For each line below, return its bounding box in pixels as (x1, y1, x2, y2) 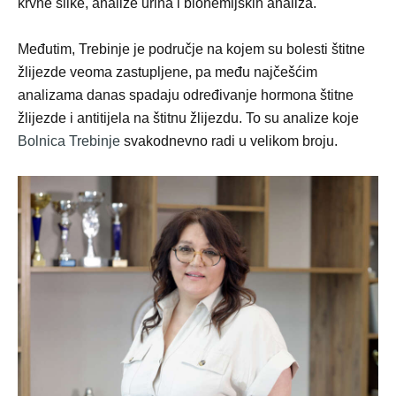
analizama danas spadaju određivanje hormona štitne (18, 87, 354, 103)
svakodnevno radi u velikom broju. (124, 133, 338, 148)
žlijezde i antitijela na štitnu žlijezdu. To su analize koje (18, 110, 359, 126)
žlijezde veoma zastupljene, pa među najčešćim (18, 64, 317, 80)
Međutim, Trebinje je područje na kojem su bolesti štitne (18, 41, 365, 57)
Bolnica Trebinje (18, 133, 124, 148)
